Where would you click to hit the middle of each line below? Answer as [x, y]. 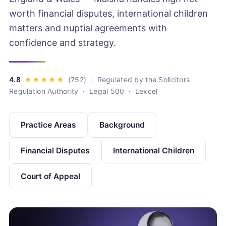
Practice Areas [48, 125]
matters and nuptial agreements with [88, 28]
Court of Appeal [50, 176]
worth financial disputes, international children [108, 13]
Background [122, 125]
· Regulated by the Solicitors [138, 79]
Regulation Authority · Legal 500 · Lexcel [83, 91]
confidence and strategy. [63, 42]
